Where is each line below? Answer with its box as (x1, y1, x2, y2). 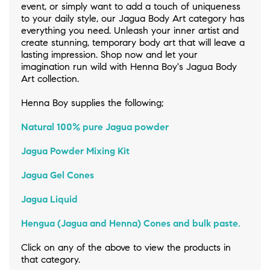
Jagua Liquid (21, 193, 78, 206)
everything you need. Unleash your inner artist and (21, 25, 239, 37)
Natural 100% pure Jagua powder (21, 121, 169, 133)
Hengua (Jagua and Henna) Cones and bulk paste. (21, 218, 240, 230)
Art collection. (21, 73, 79, 85)
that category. (21, 254, 80, 266)
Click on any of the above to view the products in (21, 242, 231, 254)
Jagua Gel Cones (21, 169, 94, 181)
